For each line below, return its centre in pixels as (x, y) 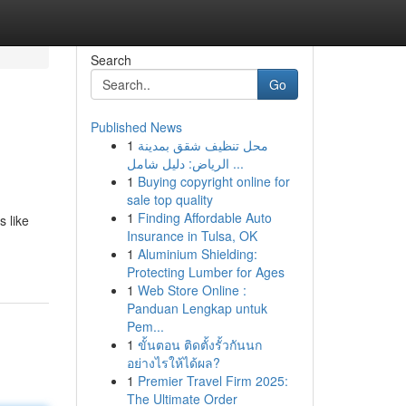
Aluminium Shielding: (197, 254)
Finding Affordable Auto (204, 217)
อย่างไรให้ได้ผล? (173, 362)
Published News (136, 127)
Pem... (145, 326)
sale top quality (169, 199)
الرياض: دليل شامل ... (236, 163)
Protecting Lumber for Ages (205, 272)
